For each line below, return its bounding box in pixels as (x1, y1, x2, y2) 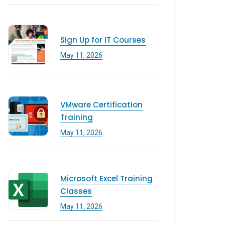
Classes (60, 186, 92, 196)
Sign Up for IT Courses (60, 34, 146, 45)
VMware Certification (60, 99, 143, 110)
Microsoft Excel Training (60, 173, 153, 184)
